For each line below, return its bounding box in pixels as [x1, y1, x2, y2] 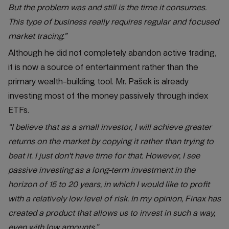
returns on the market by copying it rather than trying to [8, 136, 214, 146]
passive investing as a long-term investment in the [8, 165, 195, 175]
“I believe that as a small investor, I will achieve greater [8, 122, 212, 132]
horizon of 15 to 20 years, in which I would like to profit [8, 179, 210, 189]
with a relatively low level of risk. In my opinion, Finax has [8, 194, 221, 203]
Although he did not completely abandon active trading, [8, 48, 216, 58]
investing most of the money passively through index [8, 91, 208, 101]
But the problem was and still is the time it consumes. [8, 3, 207, 12]
